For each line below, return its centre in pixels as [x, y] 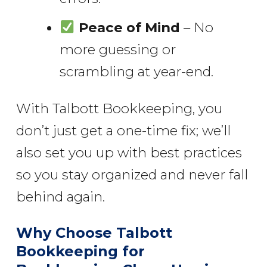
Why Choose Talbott [94, 232]
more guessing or [117, 49]
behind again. [60, 196]
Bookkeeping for [80, 251]
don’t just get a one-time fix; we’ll [123, 130]
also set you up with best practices [129, 152]
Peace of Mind [129, 27]
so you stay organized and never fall [132, 174]
